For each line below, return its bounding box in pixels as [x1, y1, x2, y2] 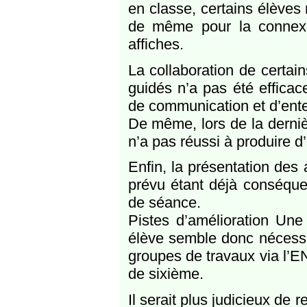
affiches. [127, 35, 184, 53]
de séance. [127, 194, 201, 212]
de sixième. [127, 265, 204, 283]
